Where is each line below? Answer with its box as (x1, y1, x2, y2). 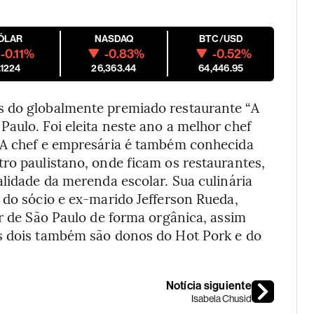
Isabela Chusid (191, 292, 252, 304)
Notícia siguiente (165, 278, 252, 292)
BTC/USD (199, 32, 243, 45)
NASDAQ (94, 32, 134, 45)
